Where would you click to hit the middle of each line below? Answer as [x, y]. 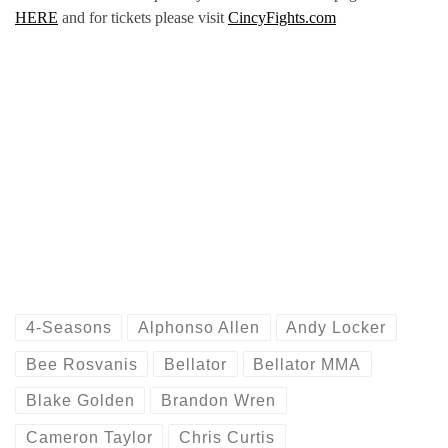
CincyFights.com [282, 18]
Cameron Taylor [89, 437]
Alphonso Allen [199, 328]
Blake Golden [80, 401]
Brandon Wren [219, 401]
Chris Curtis [227, 437]
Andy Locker [336, 328]
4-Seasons [68, 328]
